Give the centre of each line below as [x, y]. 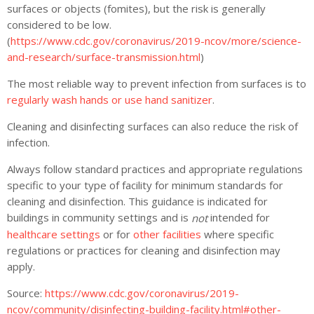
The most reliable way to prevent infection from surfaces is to [157, 83]
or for [115, 234]
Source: [26, 293]
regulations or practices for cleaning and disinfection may [144, 251]
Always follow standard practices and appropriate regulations [155, 169]
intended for [239, 217]
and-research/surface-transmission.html [104, 56]
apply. [21, 267]
